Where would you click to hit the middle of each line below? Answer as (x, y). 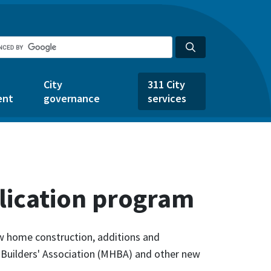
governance (72, 98)
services (167, 98)
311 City (166, 84)
